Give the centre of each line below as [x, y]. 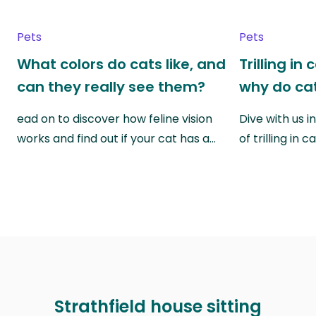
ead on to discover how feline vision [115, 119]
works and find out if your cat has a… [116, 138]
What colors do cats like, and [121, 64]
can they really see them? [111, 86]
